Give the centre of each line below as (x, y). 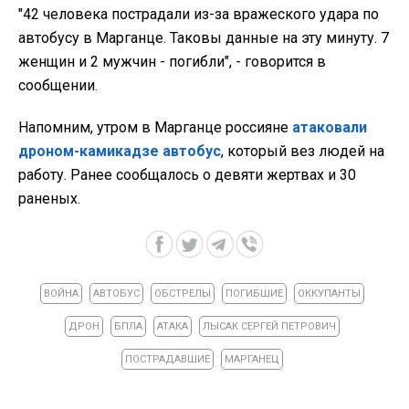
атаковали (330, 127)
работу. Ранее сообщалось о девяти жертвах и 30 (187, 174)
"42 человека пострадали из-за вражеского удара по (199, 14)
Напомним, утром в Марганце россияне (153, 127)
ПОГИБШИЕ (254, 293)
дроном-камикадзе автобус (120, 151)
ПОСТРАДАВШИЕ (168, 359)
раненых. (49, 198)
